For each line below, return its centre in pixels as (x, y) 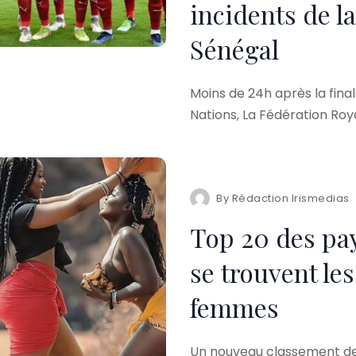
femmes (234, 307)
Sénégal (234, 49)
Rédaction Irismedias (290, 198)
